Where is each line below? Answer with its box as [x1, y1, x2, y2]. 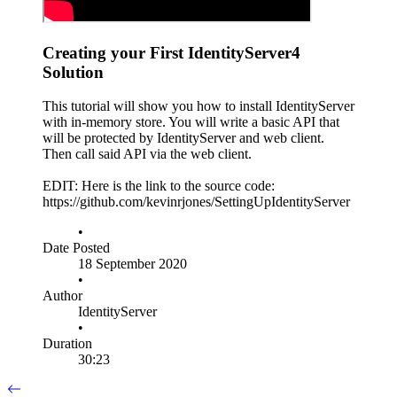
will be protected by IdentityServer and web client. [43, 130, 324, 146]
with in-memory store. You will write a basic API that [43, 114, 339, 130]
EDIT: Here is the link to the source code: [43, 178, 275, 194]
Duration [43, 336, 92, 352]
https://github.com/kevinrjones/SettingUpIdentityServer [43, 194, 350, 210]
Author [43, 288, 82, 304]
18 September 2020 [78, 256, 187, 272]
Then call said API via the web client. [43, 146, 252, 162]
